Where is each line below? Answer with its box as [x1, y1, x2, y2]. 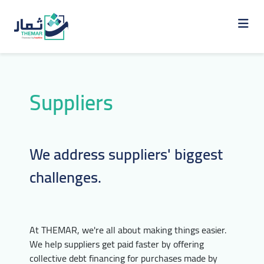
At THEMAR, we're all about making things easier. [29, 221, 226, 239]
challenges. [29, 163, 101, 192]
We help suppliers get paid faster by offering [29, 235, 204, 253]
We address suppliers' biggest [29, 140, 223, 169]
